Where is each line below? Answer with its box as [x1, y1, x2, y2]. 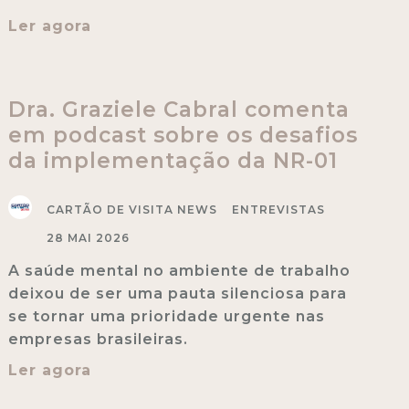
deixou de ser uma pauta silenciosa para [7, 284, 347, 302]
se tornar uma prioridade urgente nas [7, 307, 325, 325]
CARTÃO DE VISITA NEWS [46, 202, 217, 216]
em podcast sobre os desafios [7, 121, 358, 148]
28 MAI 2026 [46, 230, 130, 245]
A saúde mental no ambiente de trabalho [7, 261, 351, 279]
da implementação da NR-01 [7, 147, 338, 173]
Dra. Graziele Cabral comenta [7, 96, 350, 122]
